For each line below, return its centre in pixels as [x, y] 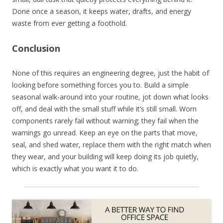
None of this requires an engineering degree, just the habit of [111, 73]
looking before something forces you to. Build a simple [100, 85]
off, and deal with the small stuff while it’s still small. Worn [104, 109]
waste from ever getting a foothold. [69, 23]
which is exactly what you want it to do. [75, 168]
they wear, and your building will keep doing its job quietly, [105, 156]
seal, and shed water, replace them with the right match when [111, 144]
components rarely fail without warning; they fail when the [105, 120]
